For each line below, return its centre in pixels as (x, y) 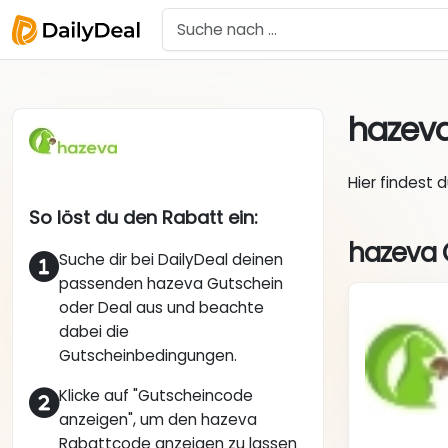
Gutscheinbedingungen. (148, 356)
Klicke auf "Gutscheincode (156, 396)
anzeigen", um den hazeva (158, 420)
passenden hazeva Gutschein (171, 284)
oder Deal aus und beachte (161, 308)
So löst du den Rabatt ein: (143, 218)
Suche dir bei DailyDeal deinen (171, 260)
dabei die (94, 332)
